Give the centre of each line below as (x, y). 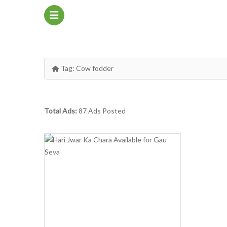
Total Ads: (61, 111)
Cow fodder (95, 68)
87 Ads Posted (102, 111)
